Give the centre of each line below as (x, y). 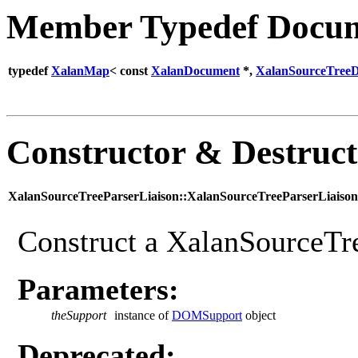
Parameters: (98, 289)
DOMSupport (207, 315)
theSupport (79, 315)
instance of (143, 315)
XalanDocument (195, 70)
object (259, 315)
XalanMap (80, 70)
